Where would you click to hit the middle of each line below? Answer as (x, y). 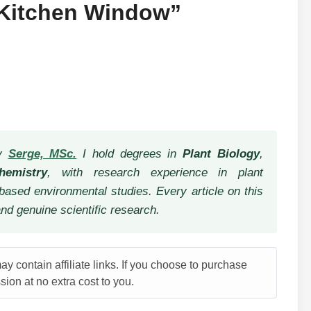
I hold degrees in (133, 154)
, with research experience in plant (155, 173)
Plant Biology (221, 154)
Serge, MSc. (42, 154)
